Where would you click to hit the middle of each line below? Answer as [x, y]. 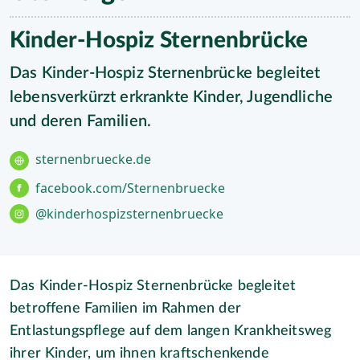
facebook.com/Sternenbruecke [130, 188]
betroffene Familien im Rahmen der [125, 309]
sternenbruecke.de [93, 159]
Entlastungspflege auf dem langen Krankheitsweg [171, 331]
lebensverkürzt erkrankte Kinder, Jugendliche [172, 97]
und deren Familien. [81, 121]
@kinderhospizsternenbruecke [129, 214]
